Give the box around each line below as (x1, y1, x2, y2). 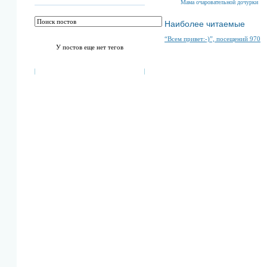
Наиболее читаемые (164, 18, 245, 29)
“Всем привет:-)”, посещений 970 (164, 35, 260, 42)
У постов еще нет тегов (56, 44, 123, 51)
